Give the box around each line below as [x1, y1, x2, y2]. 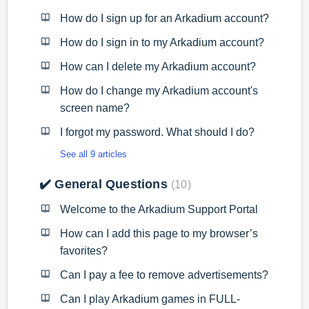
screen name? [60, 101, 130, 114]
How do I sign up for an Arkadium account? [60, 12, 269, 24]
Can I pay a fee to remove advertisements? [60, 268, 268, 281]
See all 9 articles [60, 148, 127, 159]
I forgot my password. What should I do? [60, 126, 255, 138]
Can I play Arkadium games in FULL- [60, 292, 240, 305]
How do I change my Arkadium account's [60, 84, 258, 97]
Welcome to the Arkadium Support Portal [60, 203, 258, 215]
